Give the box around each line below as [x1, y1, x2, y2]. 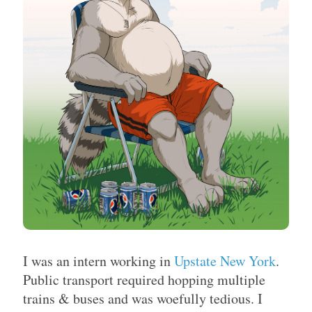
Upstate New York [174, 251, 276, 270]
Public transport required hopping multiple [23, 270, 265, 289]
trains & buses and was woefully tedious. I [23, 289, 263, 308]
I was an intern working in [23, 251, 174, 270]
